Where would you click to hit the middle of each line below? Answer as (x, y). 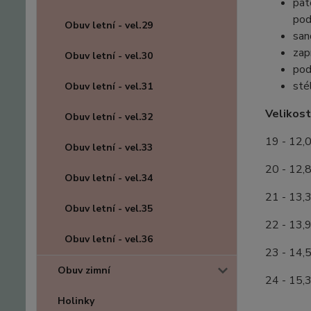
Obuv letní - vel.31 (109, 87)
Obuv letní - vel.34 (109, 178)
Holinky (76, 301)
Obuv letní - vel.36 (109, 239)
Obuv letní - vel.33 (109, 148)
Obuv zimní (84, 271)
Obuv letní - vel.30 (109, 56)
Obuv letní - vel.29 (109, 26)
